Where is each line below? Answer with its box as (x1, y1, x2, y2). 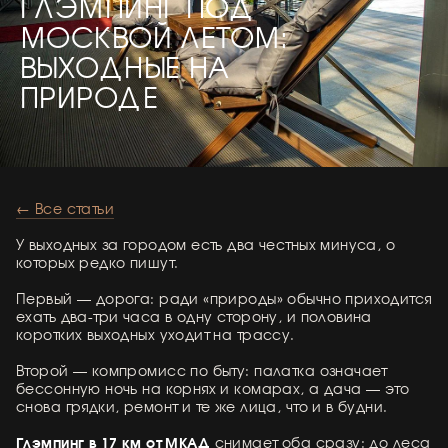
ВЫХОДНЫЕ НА (20, 45, 230, 86)
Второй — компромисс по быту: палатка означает (16, 359, 387, 380)
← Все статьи (16, 197, 115, 218)
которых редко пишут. (16, 251, 179, 272)
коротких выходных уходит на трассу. (16, 323, 295, 344)
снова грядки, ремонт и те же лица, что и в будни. (16, 395, 388, 416)
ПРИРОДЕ (20, 75, 158, 116)
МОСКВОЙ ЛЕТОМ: (20, 15, 289, 56)
